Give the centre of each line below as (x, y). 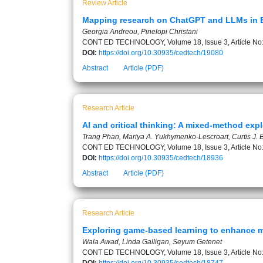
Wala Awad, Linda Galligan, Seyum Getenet (152, 242)
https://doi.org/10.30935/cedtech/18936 (161, 158)
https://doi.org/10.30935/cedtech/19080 (161, 53)
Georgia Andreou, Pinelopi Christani (140, 32)
